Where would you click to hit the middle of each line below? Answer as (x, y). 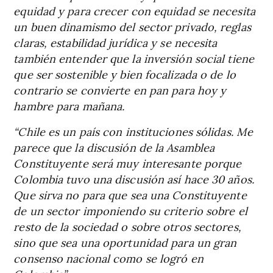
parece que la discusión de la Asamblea (114, 147)
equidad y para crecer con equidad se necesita (134, 10)
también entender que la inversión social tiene (134, 58)
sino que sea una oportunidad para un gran (125, 242)
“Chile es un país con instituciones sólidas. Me (133, 131)
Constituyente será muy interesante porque (128, 163)
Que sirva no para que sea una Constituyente (130, 194)
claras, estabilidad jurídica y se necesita (115, 42)
